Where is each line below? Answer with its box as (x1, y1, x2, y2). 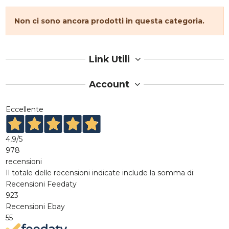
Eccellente (5, 105, 43, 114)
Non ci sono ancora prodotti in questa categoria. (14, 16, 204, 26)
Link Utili (88, 54, 130, 65)
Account (89, 79, 129, 90)
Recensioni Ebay (5, 202, 65, 212)
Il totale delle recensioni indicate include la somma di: (5, 168, 195, 178)
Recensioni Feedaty (5, 179, 77, 189)
